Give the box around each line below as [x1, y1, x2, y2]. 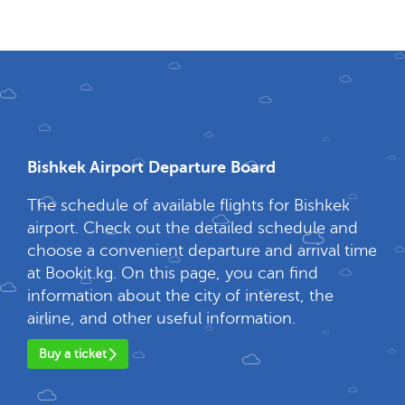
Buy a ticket [39, 347, 107, 361]
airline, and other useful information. [27, 309, 296, 327]
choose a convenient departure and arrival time [27, 241, 377, 259]
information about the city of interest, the [27, 287, 334, 305]
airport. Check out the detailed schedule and [27, 219, 358, 237]
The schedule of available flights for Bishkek [27, 196, 350, 214]
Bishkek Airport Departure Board [27, 158, 276, 176]
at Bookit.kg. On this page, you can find [27, 264, 318, 282]
